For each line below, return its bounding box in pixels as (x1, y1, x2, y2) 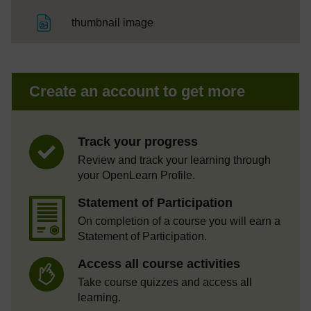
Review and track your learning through (78, 153, 271, 166)
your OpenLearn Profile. (78, 169, 195, 181)
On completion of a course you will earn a (78, 215, 280, 227)
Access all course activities (78, 256, 240, 271)
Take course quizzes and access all (78, 276, 252, 288)
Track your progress (78, 134, 198, 149)
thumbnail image (72, 16, 153, 28)
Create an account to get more (29, 82, 245, 100)
